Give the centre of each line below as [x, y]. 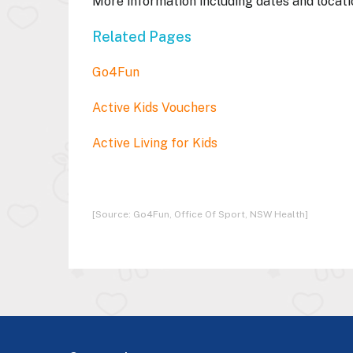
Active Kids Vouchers [154, 108]
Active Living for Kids [155, 143]
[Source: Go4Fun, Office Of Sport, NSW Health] [201, 214]
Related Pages [145, 37]
